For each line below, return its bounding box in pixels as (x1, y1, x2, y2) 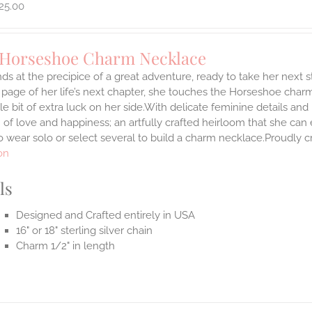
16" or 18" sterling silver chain (16, 224, 153, 237)
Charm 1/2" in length (16, 240, 116, 253)
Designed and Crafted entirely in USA (16, 209, 196, 222)
